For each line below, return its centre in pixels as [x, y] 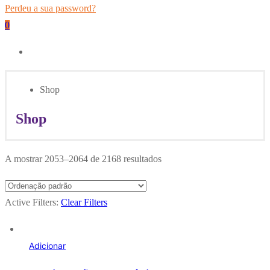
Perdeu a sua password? [50, 8]
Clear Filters [84, 202]
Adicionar [47, 245]
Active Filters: [33, 202]
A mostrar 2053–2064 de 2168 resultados [83, 159]
